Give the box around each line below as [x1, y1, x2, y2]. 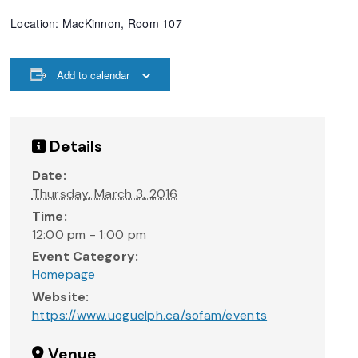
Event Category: [31, 248, 139, 265]
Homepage [31, 266, 96, 284]
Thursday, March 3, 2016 [31, 185, 178, 203]
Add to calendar [57, 66, 130, 82]
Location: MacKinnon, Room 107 [10, 14, 182, 31]
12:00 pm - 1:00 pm [31, 225, 147, 243]
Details [45, 137, 103, 157]
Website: [31, 288, 89, 305]
